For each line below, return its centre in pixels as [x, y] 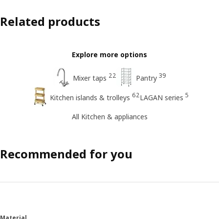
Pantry [146, 78]
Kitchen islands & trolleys [90, 98]
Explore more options [109, 55]
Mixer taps [89, 78]
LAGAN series [162, 98]
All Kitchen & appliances [109, 116]
